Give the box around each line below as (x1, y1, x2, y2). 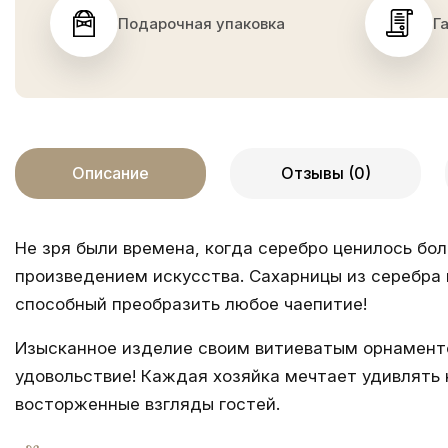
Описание (72, 163, 149, 183)
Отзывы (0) (280, 163, 371, 183)
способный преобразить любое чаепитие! (15, 294, 367, 314)
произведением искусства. (15, 266, 249, 286)
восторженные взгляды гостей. (15, 394, 280, 414)
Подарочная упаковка (118, 13, 285, 33)
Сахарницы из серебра (249, 266, 441, 286)
